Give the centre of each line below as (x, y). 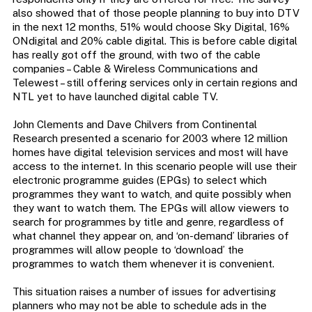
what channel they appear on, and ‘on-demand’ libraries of (150, 236)
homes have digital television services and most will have (150, 153)
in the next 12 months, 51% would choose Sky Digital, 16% (151, 27)
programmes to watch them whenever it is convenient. (143, 264)
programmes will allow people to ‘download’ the (128, 250)
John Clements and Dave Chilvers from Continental (134, 125)
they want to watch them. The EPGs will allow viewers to (150, 208)
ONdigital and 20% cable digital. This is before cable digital (155, 41)
